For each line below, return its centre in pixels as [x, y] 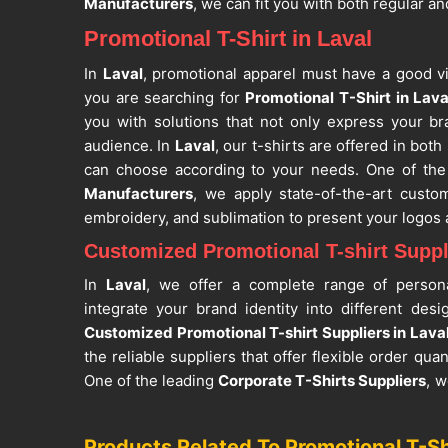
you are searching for [165, 98]
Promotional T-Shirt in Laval [228, 39]
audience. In [129, 146]
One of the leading [151, 381]
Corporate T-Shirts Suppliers [322, 381]
